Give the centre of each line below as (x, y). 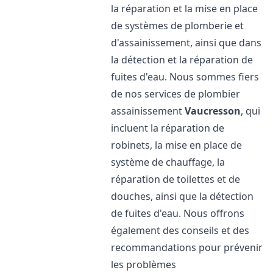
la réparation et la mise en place (185, 9)
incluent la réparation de (168, 128)
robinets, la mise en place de (177, 145)
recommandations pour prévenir (187, 247)
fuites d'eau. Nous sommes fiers (185, 77)
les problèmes (144, 264)
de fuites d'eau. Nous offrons (178, 213)
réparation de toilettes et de (176, 179)
